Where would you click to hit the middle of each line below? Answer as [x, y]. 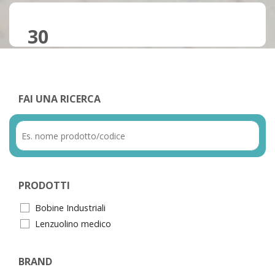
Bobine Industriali [70, 208]
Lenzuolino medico [73, 224]
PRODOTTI [44, 186]
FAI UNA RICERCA [60, 99]
